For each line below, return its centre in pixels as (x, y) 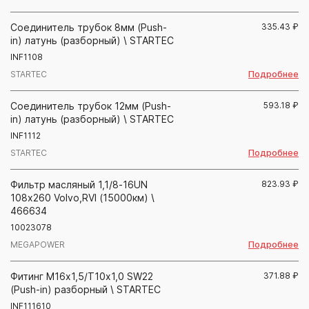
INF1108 (27, 57)
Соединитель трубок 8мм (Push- (89, 27)
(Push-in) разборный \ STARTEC (86, 289)
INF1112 (26, 135)
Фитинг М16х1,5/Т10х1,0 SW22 (82, 276)
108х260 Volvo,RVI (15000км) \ (82, 197)
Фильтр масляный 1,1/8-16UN (79, 184)
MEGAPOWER (38, 245)
